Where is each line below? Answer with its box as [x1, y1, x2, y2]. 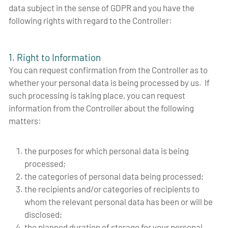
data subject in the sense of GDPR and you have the [9, 3, 194, 13]
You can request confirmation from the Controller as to [9, 64, 208, 75]
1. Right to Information [9, 51, 101, 63]
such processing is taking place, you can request [9, 90, 185, 100]
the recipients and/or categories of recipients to [24, 183, 199, 194]
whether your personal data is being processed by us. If [9, 77, 210, 88]
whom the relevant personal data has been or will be [24, 196, 213, 207]
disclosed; [24, 209, 65, 219]
